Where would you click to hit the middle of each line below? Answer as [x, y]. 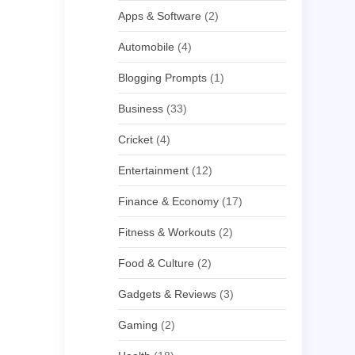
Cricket [136, 139]
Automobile [147, 47]
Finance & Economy [169, 201]
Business [141, 109]
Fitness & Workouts [167, 232]
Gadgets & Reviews [168, 294]
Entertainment [154, 170]
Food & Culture [157, 263]
